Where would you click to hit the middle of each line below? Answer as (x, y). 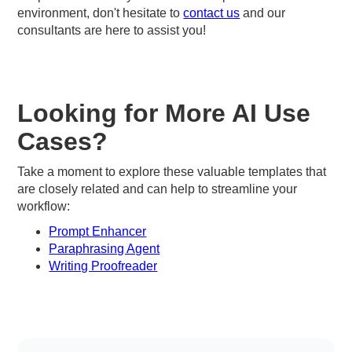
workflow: (44, 206)
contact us (212, 13)
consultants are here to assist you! (112, 30)
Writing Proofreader (103, 266)
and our (263, 13)
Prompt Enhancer (98, 231)
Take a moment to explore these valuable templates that (172, 171)
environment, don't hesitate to (101, 13)
